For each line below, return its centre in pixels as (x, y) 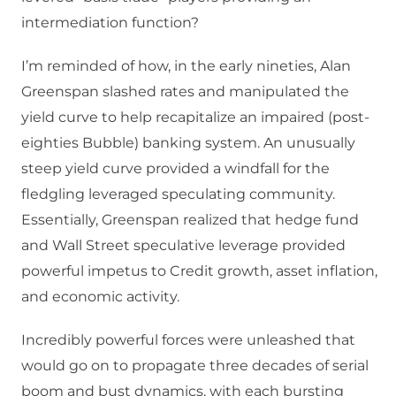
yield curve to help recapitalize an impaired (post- (195, 118)
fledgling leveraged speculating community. (178, 194)
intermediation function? (110, 23)
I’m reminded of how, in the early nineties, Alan (186, 66)
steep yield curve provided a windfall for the (175, 169)
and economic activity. (100, 297)
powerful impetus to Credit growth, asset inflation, (199, 271)
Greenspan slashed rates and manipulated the (185, 92)
